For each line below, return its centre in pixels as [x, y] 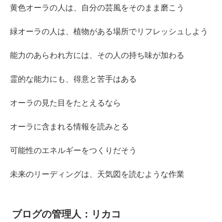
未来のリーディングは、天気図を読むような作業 [97, 174]
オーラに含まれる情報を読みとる [69, 127]
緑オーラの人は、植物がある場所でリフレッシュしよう [109, 31]
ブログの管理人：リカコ [66, 214]
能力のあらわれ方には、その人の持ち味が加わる [97, 55]
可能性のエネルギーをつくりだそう [73, 150]
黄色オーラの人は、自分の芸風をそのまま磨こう [97, 8]
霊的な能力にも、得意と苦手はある [73, 79]
